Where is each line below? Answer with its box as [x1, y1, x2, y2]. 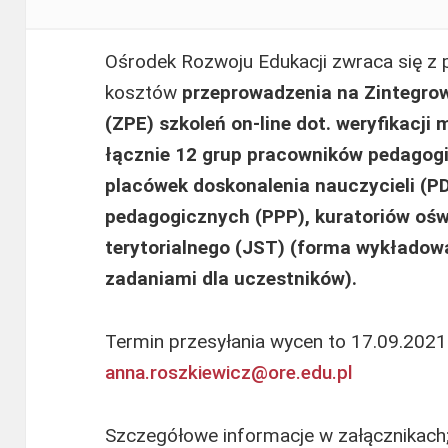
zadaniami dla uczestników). [105, 267, 358, 291]
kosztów [105, 81, 183, 105]
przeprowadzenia [182, 81, 333, 105]
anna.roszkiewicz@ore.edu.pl [105, 361, 354, 385]
